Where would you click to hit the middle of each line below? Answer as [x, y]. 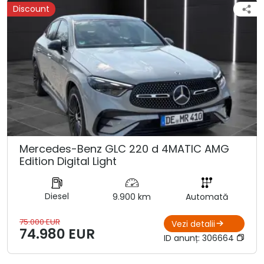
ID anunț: [183, 238]
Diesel [57, 196]
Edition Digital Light [68, 161]
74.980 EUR [57, 234]
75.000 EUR [40, 222]
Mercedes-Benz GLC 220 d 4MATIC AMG [124, 149]
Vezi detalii [193, 224]
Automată [207, 197]
